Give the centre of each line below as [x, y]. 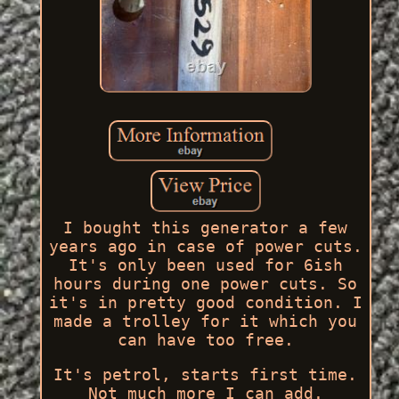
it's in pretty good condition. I [205, 302]
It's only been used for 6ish [205, 265]
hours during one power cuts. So [206, 283]
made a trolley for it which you [206, 321]
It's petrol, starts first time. [206, 374]
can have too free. [205, 339]
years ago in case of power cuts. [205, 246]
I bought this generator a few [206, 227]
